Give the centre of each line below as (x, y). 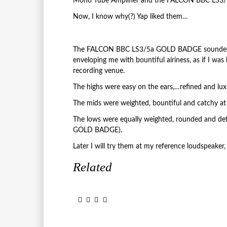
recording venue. (99, 71)
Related (92, 167)
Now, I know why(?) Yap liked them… (130, 17)
